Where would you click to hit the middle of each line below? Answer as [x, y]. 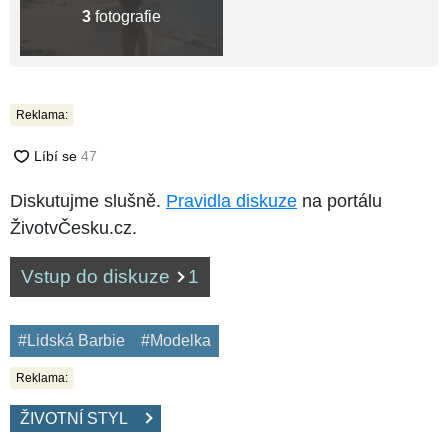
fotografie [126, 17]
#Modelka [176, 341]
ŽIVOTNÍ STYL [81, 419]
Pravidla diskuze [231, 201]
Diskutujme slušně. [88, 201]
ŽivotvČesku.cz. [73, 228]
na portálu [339, 201]
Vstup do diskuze [98, 277]
